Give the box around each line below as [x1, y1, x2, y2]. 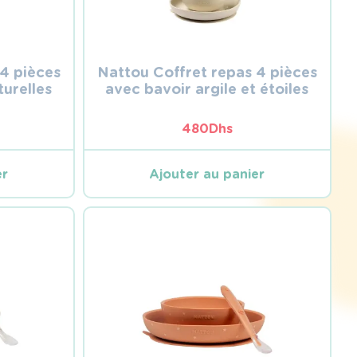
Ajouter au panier [149, 166, 265, 182]
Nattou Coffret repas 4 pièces [96, 64, 317, 80]
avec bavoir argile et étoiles [105, 80, 309, 97]
